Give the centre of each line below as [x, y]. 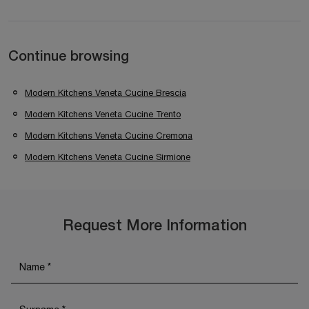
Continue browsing [69, 57]
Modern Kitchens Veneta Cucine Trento [103, 114]
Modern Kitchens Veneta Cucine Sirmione [108, 157]
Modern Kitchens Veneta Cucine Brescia [106, 92]
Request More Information [154, 226]
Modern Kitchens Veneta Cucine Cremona [109, 135]
